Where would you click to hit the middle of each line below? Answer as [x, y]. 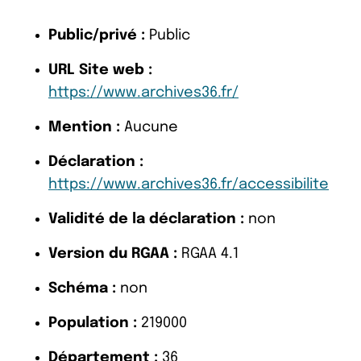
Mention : [84, 127]
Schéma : [82, 288]
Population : [93, 323]
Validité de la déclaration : [146, 219]
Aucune [149, 127]
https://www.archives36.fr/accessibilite [189, 184]
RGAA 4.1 [208, 253]
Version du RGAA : [113, 253]
